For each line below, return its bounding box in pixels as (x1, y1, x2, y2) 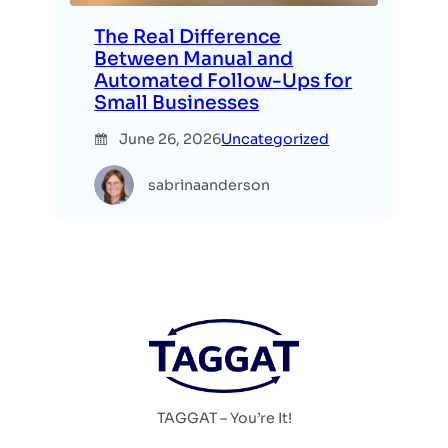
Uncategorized (221, 130, 330, 149)
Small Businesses (94, 91, 260, 115)
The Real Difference (94, 25, 282, 49)
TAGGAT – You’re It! (156, 409, 292, 428)
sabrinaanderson (148, 175, 271, 194)
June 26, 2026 (119, 130, 222, 149)
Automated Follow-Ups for (94, 69, 353, 93)
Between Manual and (94, 47, 294, 71)
